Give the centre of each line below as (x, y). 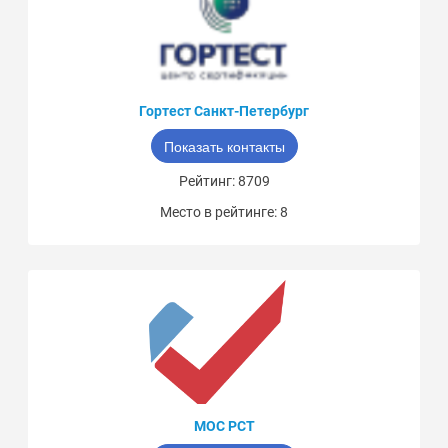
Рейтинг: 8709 (224, 181)
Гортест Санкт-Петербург (224, 111)
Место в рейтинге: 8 (224, 212)
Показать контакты (224, 146)
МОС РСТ (224, 426)
